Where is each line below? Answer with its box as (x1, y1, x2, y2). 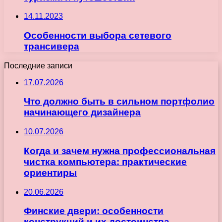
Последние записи (4, 61, 72, 70)
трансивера (24, 41, 79, 52)
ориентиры (24, 167, 77, 178)
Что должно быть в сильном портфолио (24, 96, 215, 107)
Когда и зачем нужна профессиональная (24, 145, 216, 156)
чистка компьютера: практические (24, 156, 187, 167)
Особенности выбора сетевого (24, 30, 171, 41)
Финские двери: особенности (24, 206, 164, 217)
